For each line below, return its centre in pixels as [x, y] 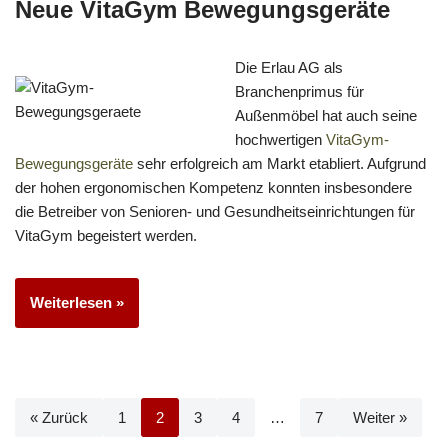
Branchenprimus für [299, 91]
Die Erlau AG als [289, 67]
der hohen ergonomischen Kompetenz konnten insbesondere [213, 187]
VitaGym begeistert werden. [106, 235]
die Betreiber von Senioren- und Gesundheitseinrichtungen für [215, 211]
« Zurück [59, 417]
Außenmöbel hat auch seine [326, 115]
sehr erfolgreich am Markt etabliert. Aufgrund [279, 163]
